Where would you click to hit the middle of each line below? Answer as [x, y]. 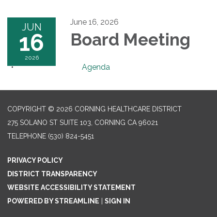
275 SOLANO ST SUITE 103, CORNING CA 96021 [83, 123]
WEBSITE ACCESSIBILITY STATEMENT [71, 187]
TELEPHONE [27, 136]
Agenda [96, 67]
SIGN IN [117, 201]
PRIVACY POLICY [35, 160]
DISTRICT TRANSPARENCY [52, 174]
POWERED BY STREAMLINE [53, 201]
